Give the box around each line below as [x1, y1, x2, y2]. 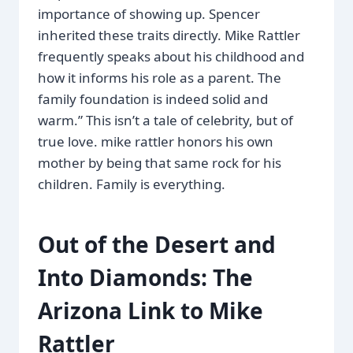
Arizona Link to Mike [38, 295, 263, 325]
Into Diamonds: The [38, 262, 253, 292]
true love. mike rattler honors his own [38, 132, 273, 150]
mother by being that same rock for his [38, 153, 281, 172]
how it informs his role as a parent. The [38, 68, 281, 87]
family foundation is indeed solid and [38, 89, 268, 108]
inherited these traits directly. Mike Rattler [38, 25, 300, 44]
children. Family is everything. [38, 174, 225, 193]
